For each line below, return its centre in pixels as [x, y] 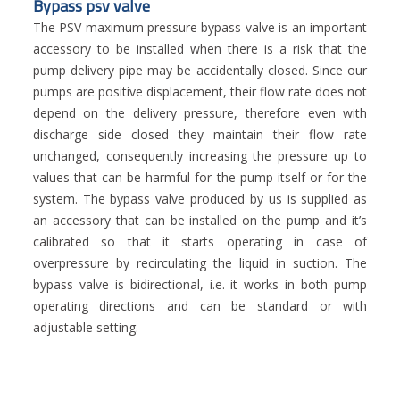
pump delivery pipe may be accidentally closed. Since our [200, 71]
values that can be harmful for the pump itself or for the [200, 178]
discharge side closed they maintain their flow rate [200, 135]
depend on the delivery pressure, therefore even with [200, 113]
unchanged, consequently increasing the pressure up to [200, 156]
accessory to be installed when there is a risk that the [200, 49]
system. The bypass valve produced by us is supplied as [200, 199]
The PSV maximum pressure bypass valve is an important [200, 28]
